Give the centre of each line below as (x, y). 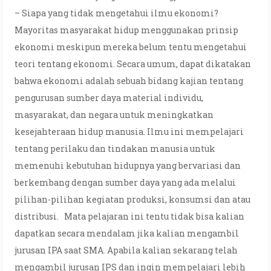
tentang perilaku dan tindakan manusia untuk (115, 149)
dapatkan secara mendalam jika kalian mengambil (127, 233)
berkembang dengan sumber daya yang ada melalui (126, 182)
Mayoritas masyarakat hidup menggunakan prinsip (127, 30)
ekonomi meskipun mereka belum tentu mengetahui (131, 47)
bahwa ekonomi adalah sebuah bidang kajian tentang (129, 81)
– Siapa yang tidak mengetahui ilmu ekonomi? (117, 13)
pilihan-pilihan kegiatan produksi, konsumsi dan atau (133, 199)
